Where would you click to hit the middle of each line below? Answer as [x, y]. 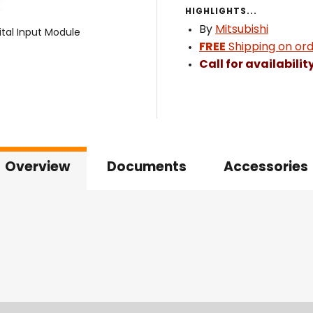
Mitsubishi [242, 30]
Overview [37, 168]
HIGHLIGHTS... [221, 12]
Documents [147, 168]
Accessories [266, 168]
